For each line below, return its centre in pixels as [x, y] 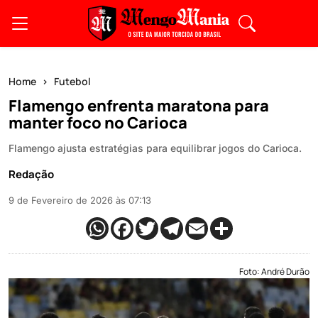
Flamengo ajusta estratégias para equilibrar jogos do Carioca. [155, 148]
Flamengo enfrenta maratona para [139, 106]
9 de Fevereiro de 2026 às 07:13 [80, 200]
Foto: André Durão [274, 272]
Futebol [72, 81]
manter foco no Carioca [98, 123]
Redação [31, 174]
